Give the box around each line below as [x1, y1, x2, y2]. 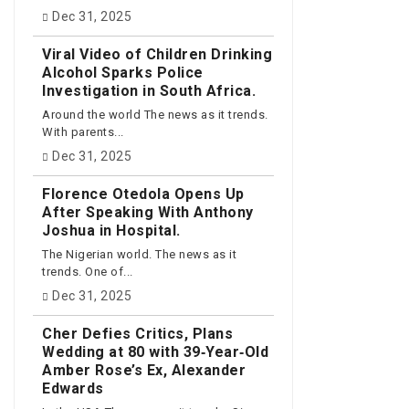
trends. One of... [42, 265, 133, 279]
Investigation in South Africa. [42, 81, 256, 100]
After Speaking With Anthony [42, 203, 254, 221]
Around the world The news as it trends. [42, 108, 268, 122]
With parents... [42, 125, 124, 140]
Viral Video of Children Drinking [42, 45, 272, 63]
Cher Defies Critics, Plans [42, 324, 233, 342]
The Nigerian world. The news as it [42, 247, 236, 262]
